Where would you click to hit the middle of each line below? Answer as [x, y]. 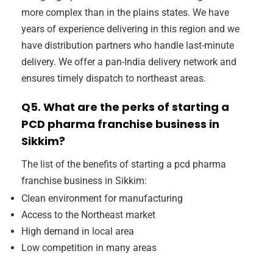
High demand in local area [78, 232]
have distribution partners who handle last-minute [128, 46]
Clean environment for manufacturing [102, 199]
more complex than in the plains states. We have [125, 13]
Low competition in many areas [89, 248]
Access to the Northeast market [88, 215]
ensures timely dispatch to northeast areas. [114, 79]
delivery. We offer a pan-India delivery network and [129, 62]
